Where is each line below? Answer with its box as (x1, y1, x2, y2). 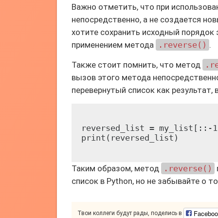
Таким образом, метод (72, 163, 161, 173)
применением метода (72, 40, 156, 50)
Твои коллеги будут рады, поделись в (77, 210, 183, 217)
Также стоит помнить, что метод (72, 60, 202, 70)
